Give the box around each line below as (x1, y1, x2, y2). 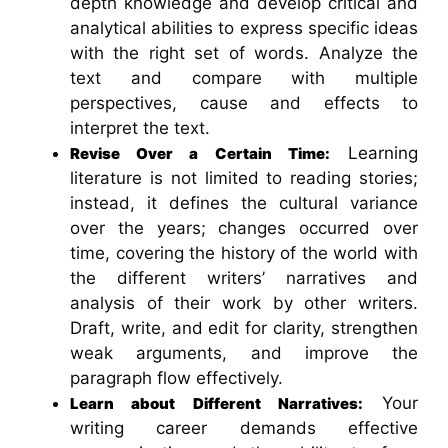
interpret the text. (70, 118, 210, 139)
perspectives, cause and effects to (70, 93, 418, 114)
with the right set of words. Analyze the (70, 43, 418, 64)
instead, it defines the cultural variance (70, 193, 418, 214)
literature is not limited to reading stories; (70, 168, 418, 189)
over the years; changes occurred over (70, 218, 418, 239)
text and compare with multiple (70, 68, 418, 89)
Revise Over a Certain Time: (70, 144, 330, 164)
